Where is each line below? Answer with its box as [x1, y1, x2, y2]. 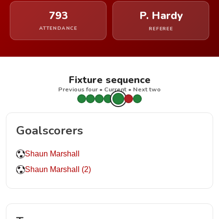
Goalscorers [16, 123, 83, 138]
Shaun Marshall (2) [25, 165, 91, 174]
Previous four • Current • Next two [58, 85, 161, 93]
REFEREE [149, 25, 173, 32]
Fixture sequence [68, 73, 151, 87]
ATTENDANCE [39, 25, 77, 32]
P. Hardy [139, 8, 183, 23]
